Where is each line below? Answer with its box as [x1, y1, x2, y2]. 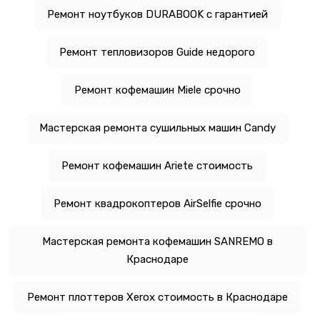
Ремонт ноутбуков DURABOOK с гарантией [46, 7, 268, 21]
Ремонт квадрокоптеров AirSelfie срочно [53, 196, 261, 210]
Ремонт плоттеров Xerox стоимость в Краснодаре [26, 290, 288, 304]
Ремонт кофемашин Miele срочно [74, 83, 241, 96]
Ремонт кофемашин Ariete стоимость [61, 159, 253, 172]
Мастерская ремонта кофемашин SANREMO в [41, 234, 273, 248]
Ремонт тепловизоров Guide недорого [59, 45, 255, 59]
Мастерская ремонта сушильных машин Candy [39, 121, 276, 134]
